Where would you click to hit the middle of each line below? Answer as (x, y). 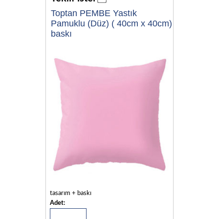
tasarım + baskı (70, 194)
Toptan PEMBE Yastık (94, 13)
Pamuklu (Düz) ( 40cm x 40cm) (111, 23)
